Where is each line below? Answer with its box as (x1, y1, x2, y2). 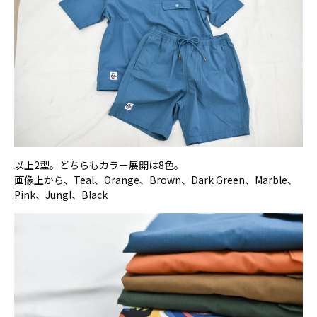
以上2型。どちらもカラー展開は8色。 (14, 158, 184, 173)
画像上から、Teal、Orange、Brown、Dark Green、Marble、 (14, 173, 297, 188)
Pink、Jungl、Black (14, 188, 108, 202)
